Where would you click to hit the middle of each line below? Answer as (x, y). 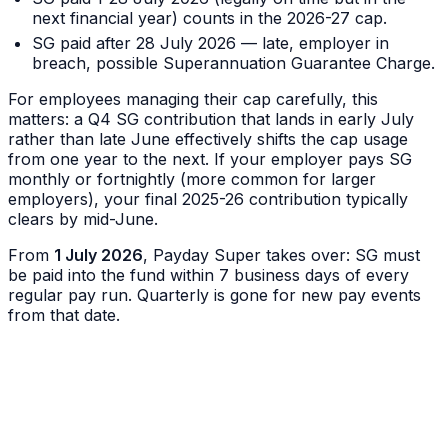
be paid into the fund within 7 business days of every (208, 275)
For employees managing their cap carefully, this (193, 99)
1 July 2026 (98, 255)
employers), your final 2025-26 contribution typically (208, 199)
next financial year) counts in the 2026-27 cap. (209, 17)
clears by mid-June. (83, 219)
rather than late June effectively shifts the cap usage (208, 139)
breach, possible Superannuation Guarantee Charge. (233, 63)
